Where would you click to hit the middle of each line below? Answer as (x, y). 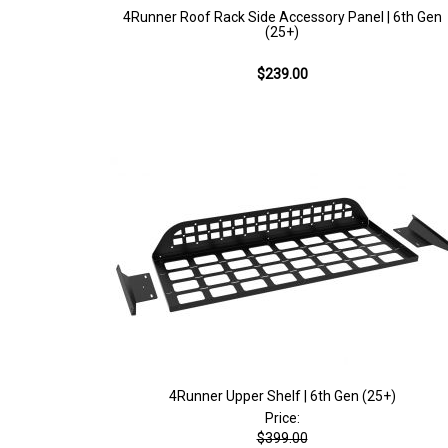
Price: (282, 418)
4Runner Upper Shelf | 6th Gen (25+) (282, 396)
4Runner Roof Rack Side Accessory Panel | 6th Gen (282, 17)
